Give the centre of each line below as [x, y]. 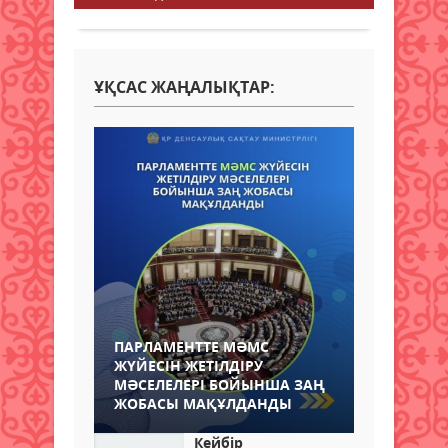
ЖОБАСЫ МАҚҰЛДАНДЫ [203, 403]
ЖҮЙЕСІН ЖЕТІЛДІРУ [188, 365]
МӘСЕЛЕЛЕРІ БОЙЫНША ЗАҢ [219, 384]
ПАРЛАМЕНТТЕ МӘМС [191, 346]
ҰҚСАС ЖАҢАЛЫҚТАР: [184, 86]
